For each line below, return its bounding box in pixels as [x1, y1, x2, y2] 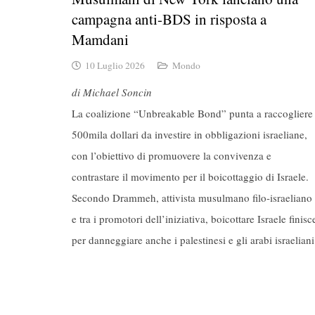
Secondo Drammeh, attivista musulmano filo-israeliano [72, 190, 312, 205]
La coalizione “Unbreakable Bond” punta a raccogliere [72, 105, 313, 120]
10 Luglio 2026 [85, 59, 146, 72]
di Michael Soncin [72, 84, 152, 99]
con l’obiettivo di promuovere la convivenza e [72, 148, 271, 162]
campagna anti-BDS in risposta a [72, 8, 266, 29]
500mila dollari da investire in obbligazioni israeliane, [72, 127, 307, 141]
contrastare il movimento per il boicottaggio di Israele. [72, 169, 309, 184]
